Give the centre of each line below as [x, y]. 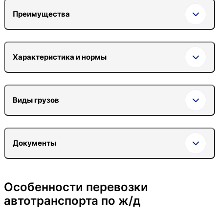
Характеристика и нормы [60, 57]
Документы [34, 143]
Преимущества [41, 14]
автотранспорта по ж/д [72, 200]
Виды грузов [36, 100]
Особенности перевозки [76, 187]
